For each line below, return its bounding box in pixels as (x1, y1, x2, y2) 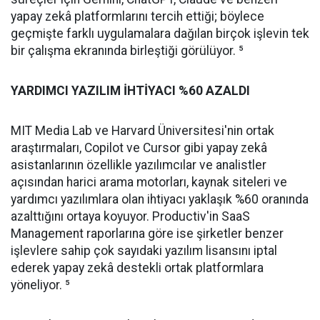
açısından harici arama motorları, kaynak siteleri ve (11, 175, 287, 189)
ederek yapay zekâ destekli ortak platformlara (11, 261, 264, 275)
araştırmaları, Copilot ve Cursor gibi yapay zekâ (11, 141, 267, 155)
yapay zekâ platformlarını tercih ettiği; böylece (11, 9, 264, 24)
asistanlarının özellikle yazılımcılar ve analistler (11, 158, 266, 172)
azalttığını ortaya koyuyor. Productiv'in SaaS (11, 209, 250, 224)
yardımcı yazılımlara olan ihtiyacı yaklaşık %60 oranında (11, 192, 309, 206)
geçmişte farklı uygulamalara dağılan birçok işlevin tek (11, 26, 309, 41)
